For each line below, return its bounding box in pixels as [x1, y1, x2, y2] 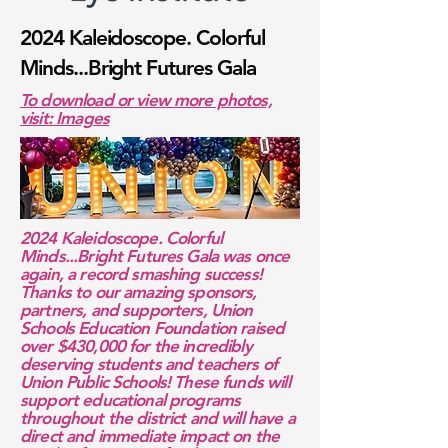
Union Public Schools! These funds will [20, 372, 290, 392]
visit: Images [20, 108, 109, 128]
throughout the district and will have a [20, 408, 295, 428]
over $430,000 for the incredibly [20, 336, 252, 356]
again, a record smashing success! [20, 264, 262, 284]
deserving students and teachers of [20, 354, 278, 374]
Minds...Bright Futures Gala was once [20, 246, 290, 266]
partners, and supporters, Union [20, 300, 253, 320]
